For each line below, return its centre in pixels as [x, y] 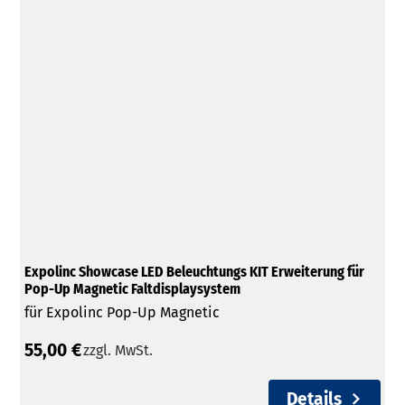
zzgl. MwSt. [118, 351]
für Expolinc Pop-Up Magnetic [122, 313]
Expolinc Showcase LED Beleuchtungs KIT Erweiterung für [194, 272]
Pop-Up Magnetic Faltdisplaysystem [132, 289]
